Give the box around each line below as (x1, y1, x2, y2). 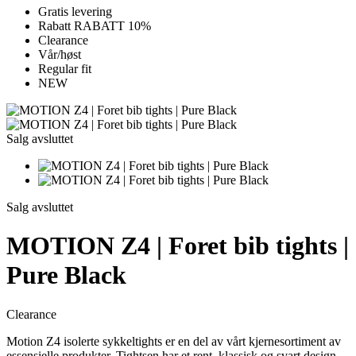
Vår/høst (38, 48, 81, 61)
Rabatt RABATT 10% (38, 19, 151, 33)
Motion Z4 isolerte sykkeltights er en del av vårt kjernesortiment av (6, 334, 341, 348)
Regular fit (38, 62, 91, 75)
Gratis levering (38, 5, 112, 18)
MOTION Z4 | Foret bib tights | (6, 231, 349, 261)
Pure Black (6, 261, 126, 290)
